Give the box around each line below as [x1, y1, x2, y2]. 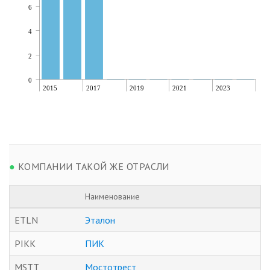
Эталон [85, 213, 115, 226]
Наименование [85, 190, 140, 202]
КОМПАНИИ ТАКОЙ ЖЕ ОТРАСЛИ [15, 160, 169, 172]
